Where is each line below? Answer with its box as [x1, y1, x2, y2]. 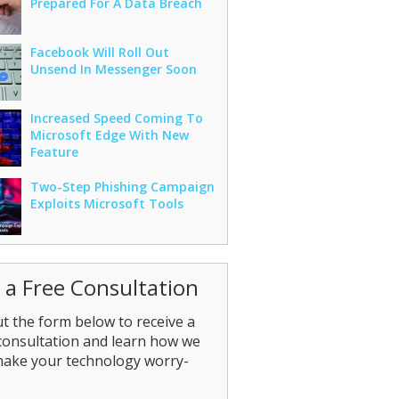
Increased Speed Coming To [29, 110, 203, 126]
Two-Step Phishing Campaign [29, 178, 215, 195]
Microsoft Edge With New [29, 126, 189, 143]
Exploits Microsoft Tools [29, 195, 183, 212]
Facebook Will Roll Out [29, 44, 169, 61]
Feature [29, 143, 78, 160]
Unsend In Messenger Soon [29, 61, 197, 77]
